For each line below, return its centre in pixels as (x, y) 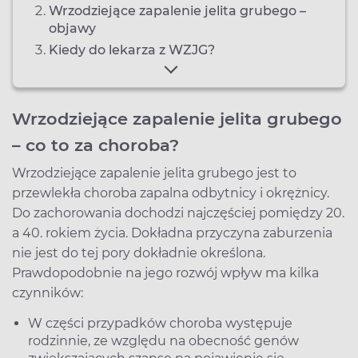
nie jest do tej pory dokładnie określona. (139, 253)
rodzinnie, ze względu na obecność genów (163, 340)
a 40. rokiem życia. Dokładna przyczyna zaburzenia (172, 233)
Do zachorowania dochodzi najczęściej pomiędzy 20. (178, 213)
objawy (72, 28)
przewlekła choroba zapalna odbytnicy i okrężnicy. (171, 193)
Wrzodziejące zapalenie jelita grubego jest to (154, 173)
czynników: (48, 292)
